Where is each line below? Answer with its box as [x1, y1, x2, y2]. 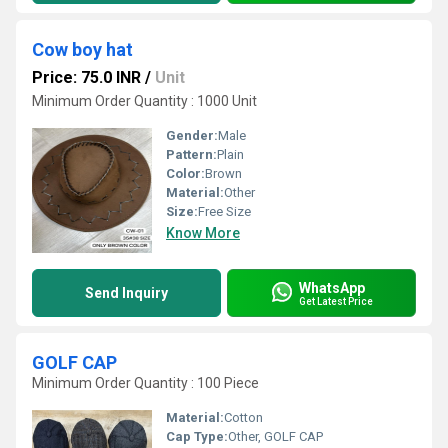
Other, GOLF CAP [228, 429, 323, 444]
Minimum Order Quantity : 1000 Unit [32, 93, 257, 109]
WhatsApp [299, 279, 365, 296]
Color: [166, 166, 205, 181]
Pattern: [166, 147, 217, 162]
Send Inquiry [85, 285, 168, 301]
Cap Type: [166, 429, 228, 444]
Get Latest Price [299, 295, 373, 307]
